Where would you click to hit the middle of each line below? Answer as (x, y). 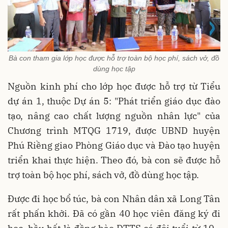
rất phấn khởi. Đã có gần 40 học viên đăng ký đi (114, 214)
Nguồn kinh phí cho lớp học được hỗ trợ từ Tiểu (114, 87)
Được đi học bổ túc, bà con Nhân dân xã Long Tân (114, 199)
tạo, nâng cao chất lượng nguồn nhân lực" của (114, 116)
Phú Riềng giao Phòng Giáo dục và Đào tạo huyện (114, 146)
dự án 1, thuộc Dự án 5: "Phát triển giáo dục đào (114, 101)
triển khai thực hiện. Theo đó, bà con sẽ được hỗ (114, 160)
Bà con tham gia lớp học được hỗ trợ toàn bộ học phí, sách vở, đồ (114, 58)
